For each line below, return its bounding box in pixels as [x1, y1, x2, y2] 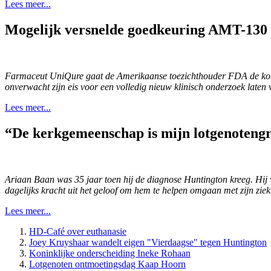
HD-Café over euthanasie [29, 226, 126, 237]
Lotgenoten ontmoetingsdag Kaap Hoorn [29, 259, 186, 270]
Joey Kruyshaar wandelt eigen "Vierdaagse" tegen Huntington [29, 237, 267, 248]
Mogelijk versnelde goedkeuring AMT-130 [5, 22, 267, 38]
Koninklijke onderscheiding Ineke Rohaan [29, 248, 191, 259]
